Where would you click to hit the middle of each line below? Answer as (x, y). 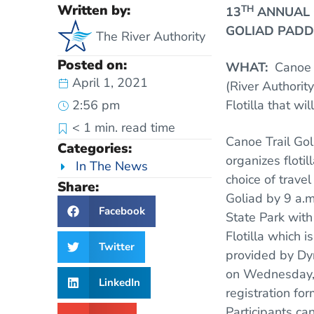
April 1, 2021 (110, 83)
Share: (78, 187)
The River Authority (151, 36)
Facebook (122, 211)
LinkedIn (119, 283)
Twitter (116, 247)
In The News (112, 166)
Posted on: (92, 66)
